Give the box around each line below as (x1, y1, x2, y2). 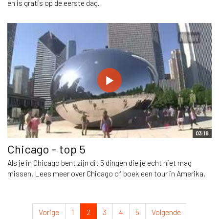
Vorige (38, 207, 59, 217)
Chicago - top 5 (7, 141, 86, 156)
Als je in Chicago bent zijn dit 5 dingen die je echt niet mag (7, 157, 192, 167)
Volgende (151, 207, 181, 217)
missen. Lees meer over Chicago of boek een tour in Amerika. (7, 168, 205, 178)
